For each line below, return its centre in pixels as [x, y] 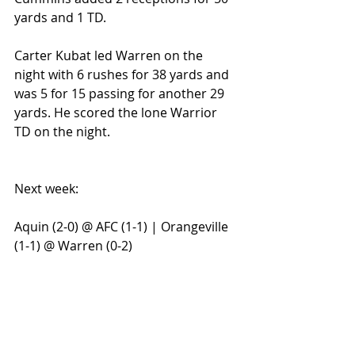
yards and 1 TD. [60, 17]
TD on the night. [62, 132]
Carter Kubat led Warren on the [110, 55]
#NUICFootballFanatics [82, 322]
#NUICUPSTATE [59, 303]
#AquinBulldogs [155, 303]
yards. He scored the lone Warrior [117, 113]
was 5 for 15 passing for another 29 [121, 94]
